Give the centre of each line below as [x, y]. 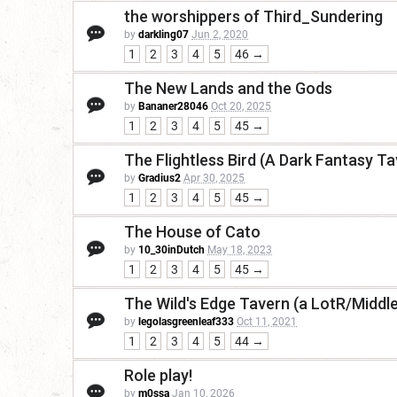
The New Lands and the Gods [228, 89]
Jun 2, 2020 [220, 35]
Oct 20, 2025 [241, 107]
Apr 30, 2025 [214, 179]
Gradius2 [160, 179]
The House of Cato [192, 232]
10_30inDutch [171, 250]
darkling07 [163, 35]
